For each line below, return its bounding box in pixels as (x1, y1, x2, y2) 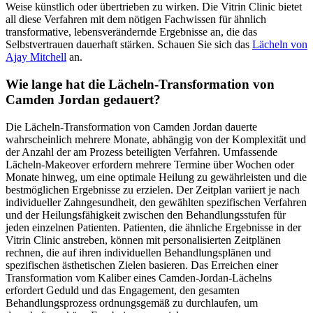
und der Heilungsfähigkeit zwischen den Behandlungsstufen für (6, 208, 286, 221)
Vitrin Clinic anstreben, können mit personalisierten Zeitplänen (6, 233, 281, 246)
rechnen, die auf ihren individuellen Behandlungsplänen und (6, 246, 271, 259)
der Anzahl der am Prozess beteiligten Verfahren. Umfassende (6, 145, 277, 158)
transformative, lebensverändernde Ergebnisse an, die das (6, 26, 257, 38)
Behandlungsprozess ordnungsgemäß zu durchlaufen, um (6, 296, 258, 309)
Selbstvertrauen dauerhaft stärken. (6, 38, 157, 51)
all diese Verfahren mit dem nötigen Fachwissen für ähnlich (6, 13, 266, 26)
